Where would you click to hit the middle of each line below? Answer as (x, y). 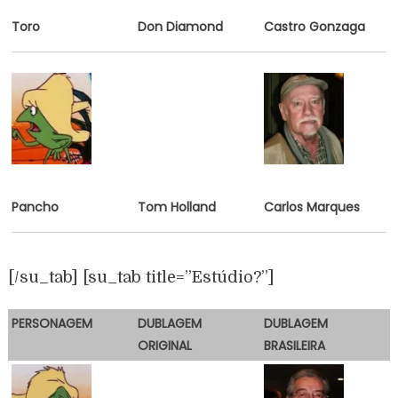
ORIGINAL (164, 345)
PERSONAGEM (52, 323)
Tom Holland (176, 207)
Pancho (35, 207)
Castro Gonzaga (314, 26)
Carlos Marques (311, 207)
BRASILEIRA (294, 345)
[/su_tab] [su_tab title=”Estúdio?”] (141, 277)
